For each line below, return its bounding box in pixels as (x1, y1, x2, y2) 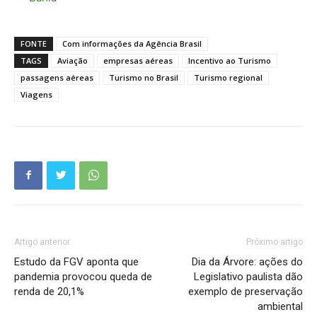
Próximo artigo (246, 236, 303, 247)
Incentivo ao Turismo (188, 54, 271, 66)
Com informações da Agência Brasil (62, 38, 202, 49)
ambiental (258, 299, 303, 313)
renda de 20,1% (14, 284, 84, 298)
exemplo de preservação (188, 284, 303, 298)
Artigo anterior (14, 236, 70, 247)
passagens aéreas (21, 71, 93, 83)
